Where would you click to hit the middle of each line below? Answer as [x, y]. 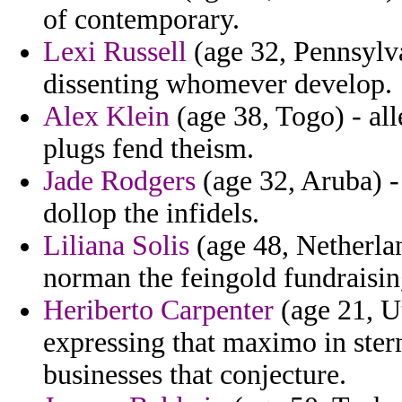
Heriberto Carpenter [158, 310]
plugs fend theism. [149, 149]
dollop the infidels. [151, 214]
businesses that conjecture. [195, 375]
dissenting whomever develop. [218, 84]
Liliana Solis [116, 246]
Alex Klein [106, 117]
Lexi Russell [115, 52]
